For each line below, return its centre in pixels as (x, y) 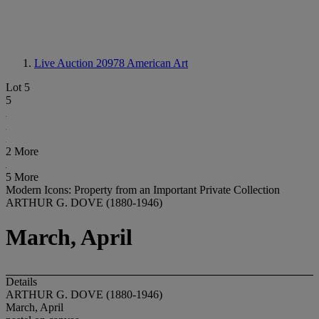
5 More (22, 177)
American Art (157, 63)
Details (21, 281)
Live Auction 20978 (80, 63)
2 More (22, 151)
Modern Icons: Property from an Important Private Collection (143, 190)
